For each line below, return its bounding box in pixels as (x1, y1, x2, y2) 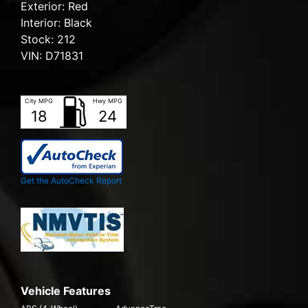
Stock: (21, 32, 57, 47)
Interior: (21, 16, 64, 30)
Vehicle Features (21, 284, 111, 298)
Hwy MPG (93, 97, 122, 105)
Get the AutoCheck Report (21, 175, 122, 186)
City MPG (25, 97, 53, 105)
